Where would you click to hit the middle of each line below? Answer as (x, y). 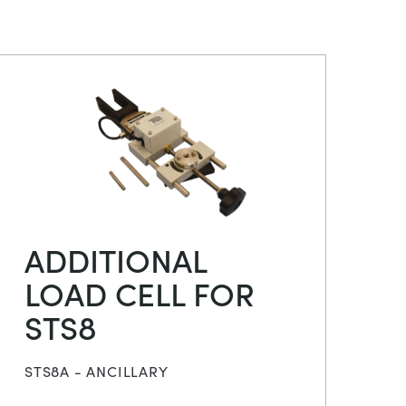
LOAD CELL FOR (140, 292)
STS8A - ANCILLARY (97, 371)
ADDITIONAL (116, 258)
